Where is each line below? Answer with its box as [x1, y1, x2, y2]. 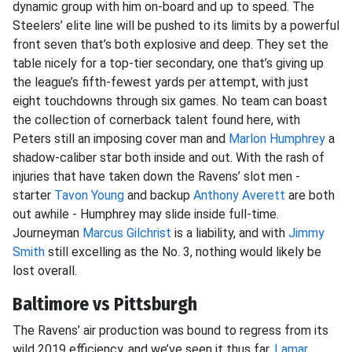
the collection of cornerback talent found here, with [13, 112, 300, 127]
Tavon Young [54, 188, 124, 203]
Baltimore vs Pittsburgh [13, 293, 197, 315]
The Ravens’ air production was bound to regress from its [13, 323, 328, 338]
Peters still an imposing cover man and [13, 131, 229, 146]
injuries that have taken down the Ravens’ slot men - [13, 169, 300, 184]
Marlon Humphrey [229, 131, 325, 146]
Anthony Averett [193, 188, 285, 203]
